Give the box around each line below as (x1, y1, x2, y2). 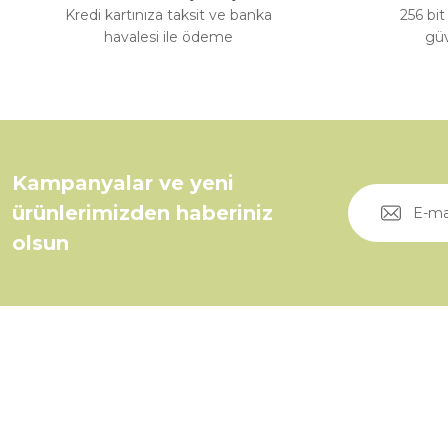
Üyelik (348, 408, 415, 433)
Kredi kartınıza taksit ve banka (64, 5, 272, 24)
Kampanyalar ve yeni (12, 170, 234, 195)
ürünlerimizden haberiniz (12, 200, 273, 225)
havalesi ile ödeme (103, 27, 233, 46)
